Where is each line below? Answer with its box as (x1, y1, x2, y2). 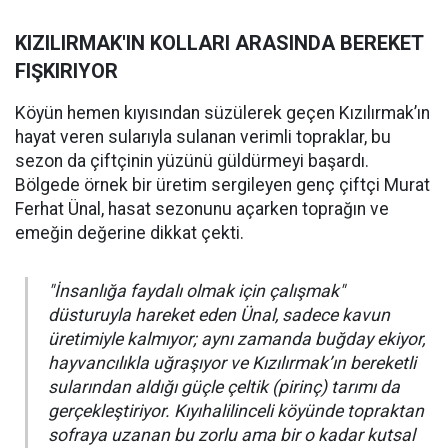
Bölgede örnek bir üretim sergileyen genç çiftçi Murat (15, 175, 430, 195)
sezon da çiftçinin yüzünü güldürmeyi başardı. (15, 151, 369, 171)
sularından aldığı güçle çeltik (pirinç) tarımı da (48, 377, 400, 397)
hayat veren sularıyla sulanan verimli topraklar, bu (15, 127, 391, 147)
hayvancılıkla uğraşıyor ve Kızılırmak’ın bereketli (48, 353, 416, 373)
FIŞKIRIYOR (15, 59, 118, 83)
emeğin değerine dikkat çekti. (15, 223, 244, 243)
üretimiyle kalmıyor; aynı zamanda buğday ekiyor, (48, 329, 425, 349)
